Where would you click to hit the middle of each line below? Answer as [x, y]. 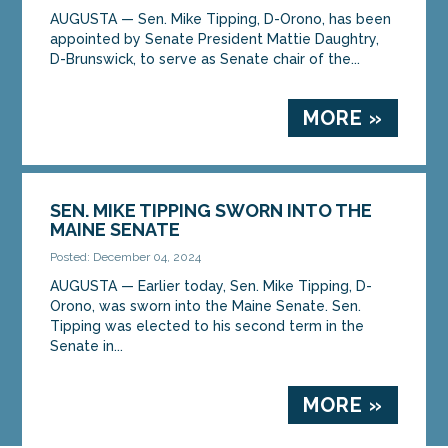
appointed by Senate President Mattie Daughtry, [215, 38]
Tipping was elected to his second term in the [207, 325]
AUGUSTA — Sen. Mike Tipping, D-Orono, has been [221, 18]
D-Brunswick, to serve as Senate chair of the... [205, 58]
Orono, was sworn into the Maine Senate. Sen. [206, 305]
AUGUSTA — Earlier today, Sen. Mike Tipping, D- [211, 285]
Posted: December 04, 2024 [126, 256]
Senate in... [87, 345]
